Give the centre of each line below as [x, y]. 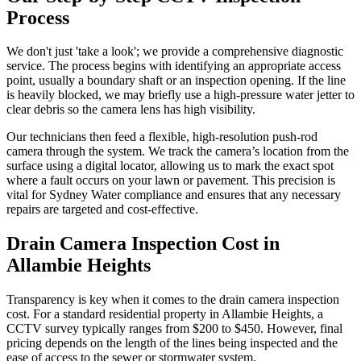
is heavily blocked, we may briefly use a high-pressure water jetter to [180, 95]
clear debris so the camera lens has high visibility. [131, 110]
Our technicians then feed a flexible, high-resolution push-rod [162, 137]
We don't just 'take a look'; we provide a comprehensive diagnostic [175, 52]
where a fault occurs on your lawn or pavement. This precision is [171, 180]
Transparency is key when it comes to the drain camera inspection [173, 300]
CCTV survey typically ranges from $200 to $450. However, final [174, 329]
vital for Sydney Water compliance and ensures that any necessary [174, 195]
